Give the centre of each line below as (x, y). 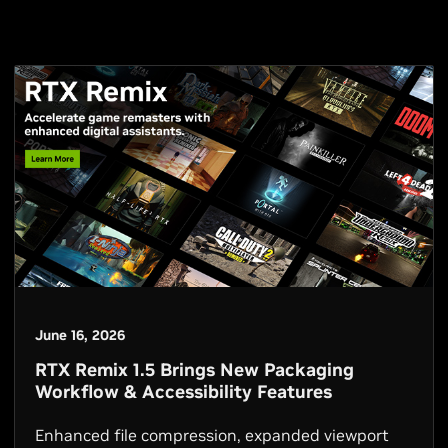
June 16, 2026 (80, 335)
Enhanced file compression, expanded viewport (212, 435)
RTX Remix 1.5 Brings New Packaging (194, 370)
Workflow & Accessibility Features (183, 392)
